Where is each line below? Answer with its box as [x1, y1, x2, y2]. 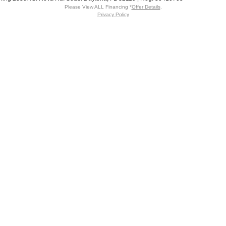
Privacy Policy [97, 12, 129, 17]
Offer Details [131, 4, 160, 10]
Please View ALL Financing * [64, 4, 132, 10]
